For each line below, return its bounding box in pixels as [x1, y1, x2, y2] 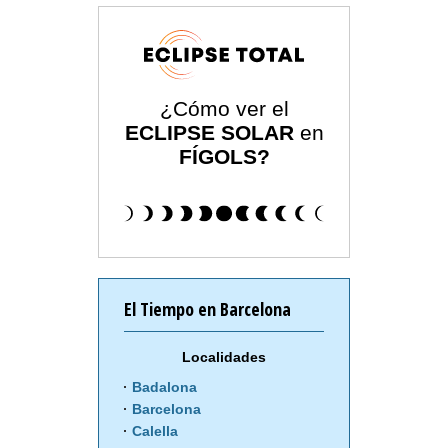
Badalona [132, 379, 197, 396]
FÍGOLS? [178, 145, 270, 169]
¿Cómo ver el [159, 97, 289, 121]
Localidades [182, 349, 266, 366]
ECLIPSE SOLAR [124, 121, 294, 145]
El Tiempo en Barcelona [124, 297, 291, 322]
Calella [132, 423, 178, 440]
